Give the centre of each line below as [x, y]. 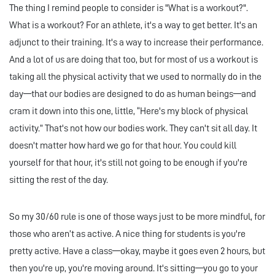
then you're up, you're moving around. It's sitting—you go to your [134, 269]
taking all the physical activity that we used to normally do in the [135, 77]
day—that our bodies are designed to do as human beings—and [133, 94]
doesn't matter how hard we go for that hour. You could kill [123, 146]
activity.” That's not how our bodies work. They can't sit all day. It [133, 129]
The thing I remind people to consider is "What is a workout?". [129, 8]
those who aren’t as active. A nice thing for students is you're [127, 234]
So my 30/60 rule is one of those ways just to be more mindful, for [137, 217]
